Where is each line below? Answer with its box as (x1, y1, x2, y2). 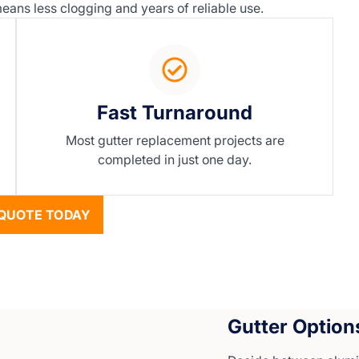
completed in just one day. (98, 151, 252, 168)
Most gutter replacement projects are (65, 132, 284, 149)
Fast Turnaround (97, 101, 252, 125)
